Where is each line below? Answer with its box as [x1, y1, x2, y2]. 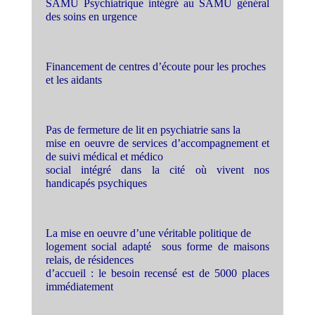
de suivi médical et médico [45, 150, 163, 162]
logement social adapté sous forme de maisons [45, 240, 270, 252]
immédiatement [45, 281, 113, 292]
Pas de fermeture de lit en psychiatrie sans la [45, 124, 240, 136]
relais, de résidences [45, 254, 134, 266]
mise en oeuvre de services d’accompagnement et [45, 137, 270, 149]
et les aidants [45, 74, 102, 86]
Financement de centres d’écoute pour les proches [45, 60, 266, 72]
